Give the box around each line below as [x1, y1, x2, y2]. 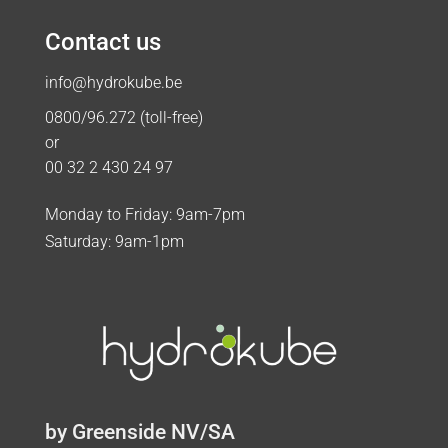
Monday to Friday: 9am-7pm [44, 204, 245, 224]
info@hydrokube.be [44, 72, 182, 92]
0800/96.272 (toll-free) [44, 107, 203, 127]
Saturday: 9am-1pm [44, 231, 184, 251]
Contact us [44, 27, 161, 56]
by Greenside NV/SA [44, 419, 235, 444]
